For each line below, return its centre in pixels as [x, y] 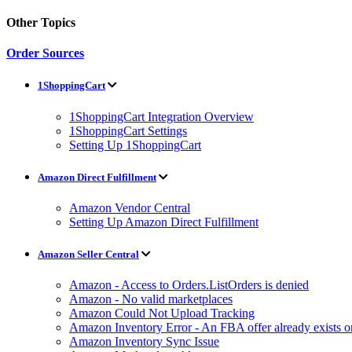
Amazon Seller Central [88, 255]
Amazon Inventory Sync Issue [144, 342]
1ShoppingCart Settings [128, 130]
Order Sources [45, 53]
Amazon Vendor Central [130, 207]
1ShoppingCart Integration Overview [161, 116]
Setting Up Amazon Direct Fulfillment [164, 222]
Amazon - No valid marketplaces [151, 299]
